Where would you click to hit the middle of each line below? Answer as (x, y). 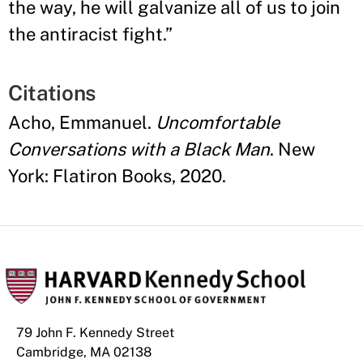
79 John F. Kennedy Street (95, 333)
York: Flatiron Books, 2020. (117, 176)
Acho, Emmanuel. (82, 122)
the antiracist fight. (87, 34)
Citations (52, 93)
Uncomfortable (218, 122)
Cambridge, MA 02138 (84, 352)
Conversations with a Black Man (139, 149)
